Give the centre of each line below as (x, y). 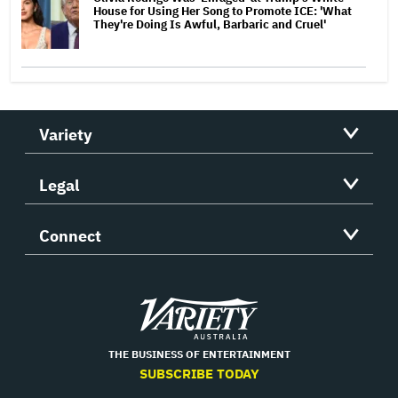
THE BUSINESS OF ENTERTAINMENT (199, 354)
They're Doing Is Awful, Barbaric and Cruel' (210, 25)
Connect (70, 236)
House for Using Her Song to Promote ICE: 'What (223, 12)
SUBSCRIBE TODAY (199, 374)
